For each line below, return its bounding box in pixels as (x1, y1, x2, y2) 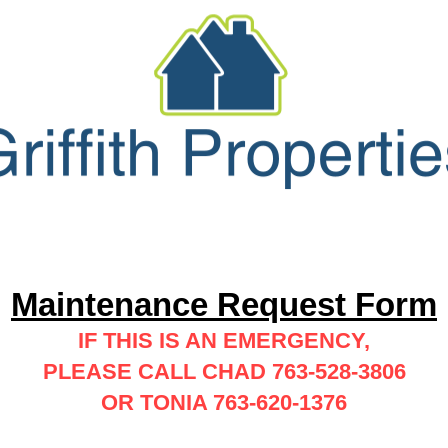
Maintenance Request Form (11, 286, 437, 323)
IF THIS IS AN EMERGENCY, (78, 328, 370, 353)
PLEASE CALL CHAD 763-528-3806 (42, 359, 406, 384)
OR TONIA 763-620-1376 (101, 390, 347, 415)
